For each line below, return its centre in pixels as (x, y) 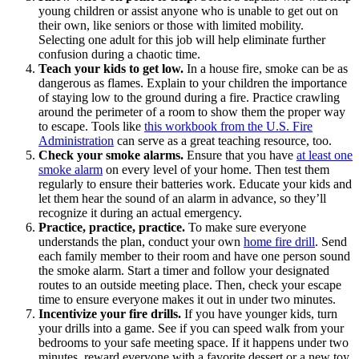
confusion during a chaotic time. (119, 54)
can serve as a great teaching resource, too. (223, 140)
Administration (76, 140)
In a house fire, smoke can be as (267, 68)
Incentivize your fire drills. (111, 313)
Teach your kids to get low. (113, 68)
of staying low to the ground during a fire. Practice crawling (189, 97)
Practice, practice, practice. (113, 227)
